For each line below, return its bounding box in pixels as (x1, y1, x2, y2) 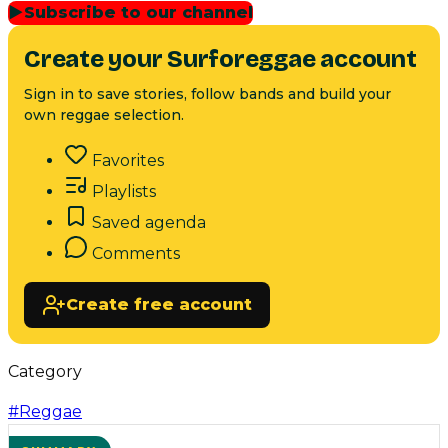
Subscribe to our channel (24, 3, 253, 23)
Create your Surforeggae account (24, 45, 417, 74)
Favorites (92, 151, 164, 171)
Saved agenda (92, 213, 206, 233)
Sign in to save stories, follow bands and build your (24, 85, 391, 104)
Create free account (66, 295, 252, 315)
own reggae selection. (24, 106, 184, 125)
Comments (92, 244, 180, 264)
